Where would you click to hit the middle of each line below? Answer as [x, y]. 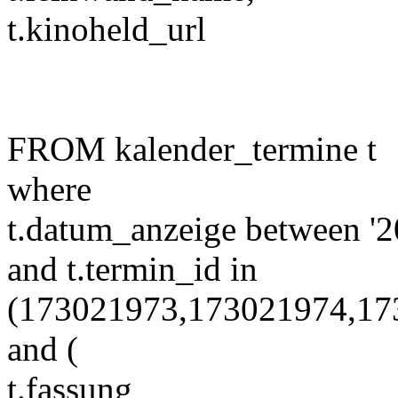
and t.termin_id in [132, 269]
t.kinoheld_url [107, 29]
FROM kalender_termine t [192, 149]
